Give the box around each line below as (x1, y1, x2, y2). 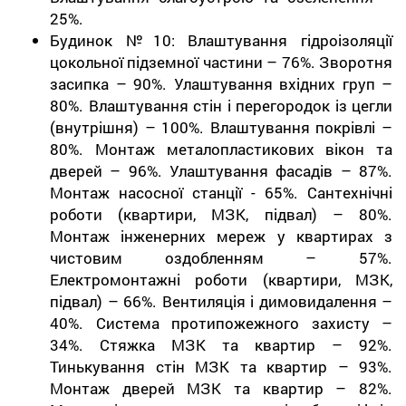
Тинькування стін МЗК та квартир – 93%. (50, 355, 392, 377)
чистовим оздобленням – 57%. (50, 246, 392, 268)
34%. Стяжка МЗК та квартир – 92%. (50, 333, 392, 355)
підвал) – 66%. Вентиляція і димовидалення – (50, 290, 392, 312)
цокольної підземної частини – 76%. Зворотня (50, 51, 392, 72)
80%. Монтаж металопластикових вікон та (50, 138, 392, 159)
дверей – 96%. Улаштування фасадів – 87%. (50, 159, 392, 181)
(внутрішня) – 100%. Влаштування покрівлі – (50, 116, 392, 138)
